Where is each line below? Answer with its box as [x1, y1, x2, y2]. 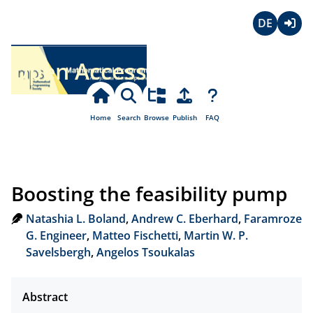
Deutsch [253, 36, 297, 52]
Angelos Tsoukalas [96, 244, 195, 260]
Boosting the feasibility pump [11, 180, 287, 207]
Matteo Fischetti [92, 227, 178, 243]
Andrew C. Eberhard [131, 210, 238, 226]
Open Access [11, 55, 147, 86]
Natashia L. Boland [25, 210, 126, 226]
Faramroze [243, 210, 302, 226]
